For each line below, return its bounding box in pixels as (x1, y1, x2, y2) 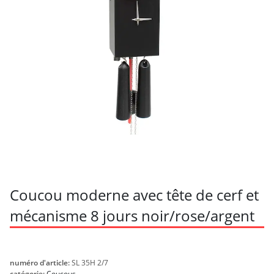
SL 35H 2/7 (72, 257, 108, 268)
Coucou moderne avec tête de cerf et (10, 185, 259, 206)
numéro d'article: (10, 257, 72, 268)
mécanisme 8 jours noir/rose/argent (10, 206, 254, 226)
